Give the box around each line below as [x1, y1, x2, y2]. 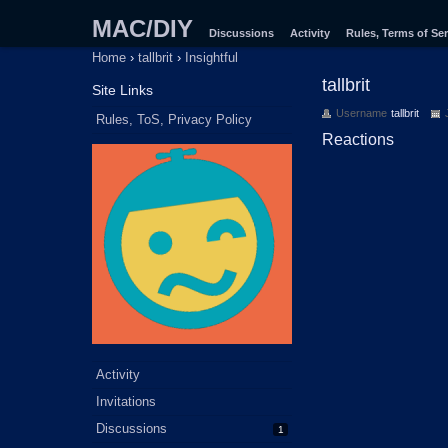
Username [336, 107, 387, 119]
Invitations [96, 394, 156, 409]
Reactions [322, 131, 394, 148]
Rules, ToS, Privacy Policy [96, 112, 252, 127]
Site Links [92, 82, 153, 98]
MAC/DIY [92, 15, 193, 42]
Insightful [185, 50, 238, 65]
